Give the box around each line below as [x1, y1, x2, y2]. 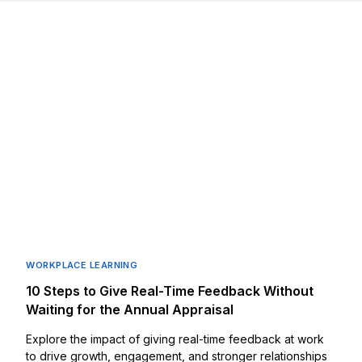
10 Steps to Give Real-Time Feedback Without [26, 283, 314, 300]
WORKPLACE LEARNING [26, 259, 138, 271]
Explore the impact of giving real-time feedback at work [26, 332, 325, 347]
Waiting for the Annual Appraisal [26, 301, 234, 318]
